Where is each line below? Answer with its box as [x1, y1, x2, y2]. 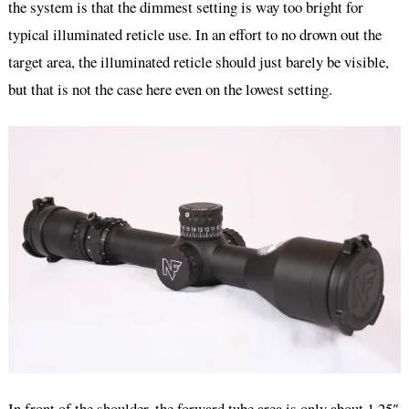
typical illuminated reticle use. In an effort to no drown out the [7, 24, 382, 46]
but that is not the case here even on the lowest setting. [7, 79, 332, 100]
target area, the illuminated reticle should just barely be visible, [7, 51, 389, 73]
